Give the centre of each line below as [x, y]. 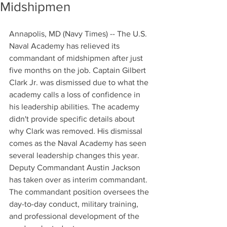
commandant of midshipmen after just [77, 58]
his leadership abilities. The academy [75, 107]
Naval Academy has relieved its [65, 46]
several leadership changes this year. [75, 155]
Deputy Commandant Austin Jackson [76, 167]
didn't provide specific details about [73, 119]
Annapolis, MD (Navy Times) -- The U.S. [79, 34]
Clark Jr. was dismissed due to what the [80, 82]
